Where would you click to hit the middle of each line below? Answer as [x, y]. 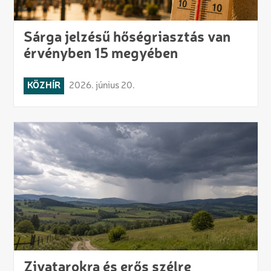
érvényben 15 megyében [100, 54]
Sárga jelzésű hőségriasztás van [127, 38]
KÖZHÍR [44, 86]
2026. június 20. [102, 86]
